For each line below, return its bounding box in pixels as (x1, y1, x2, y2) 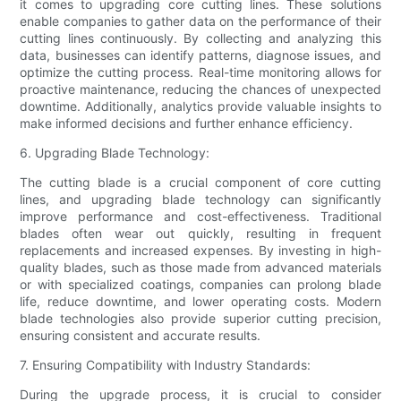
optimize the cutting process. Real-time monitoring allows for (20, 64, 381, 81)
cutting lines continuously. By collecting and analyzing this (20, 30, 381, 47)
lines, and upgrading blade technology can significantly (20, 192, 381, 208)
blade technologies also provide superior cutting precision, (20, 311, 381, 327)
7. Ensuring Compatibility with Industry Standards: (20, 357, 311, 373)
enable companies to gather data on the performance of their (20, 13, 381, 30)
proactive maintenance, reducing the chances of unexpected (20, 81, 381, 98)
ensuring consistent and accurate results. (20, 328, 261, 344)
